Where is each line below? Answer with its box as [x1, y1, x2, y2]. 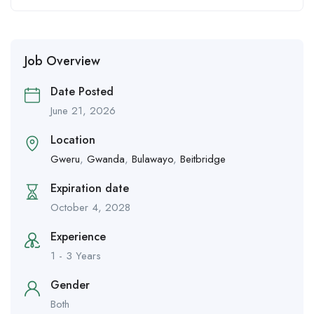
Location [50, 132, 95, 149]
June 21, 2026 [50, 103, 116, 119]
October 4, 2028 [50, 200, 130, 216]
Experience [50, 228, 106, 245]
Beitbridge [180, 151, 226, 168]
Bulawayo [132, 151, 173, 168]
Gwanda [87, 151, 125, 168]
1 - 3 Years [50, 248, 101, 264]
